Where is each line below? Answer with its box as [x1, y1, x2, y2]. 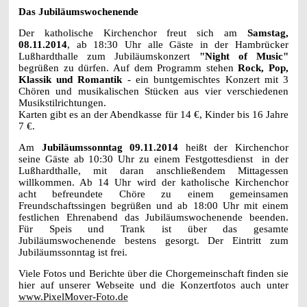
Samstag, [247, 27, 289, 38]
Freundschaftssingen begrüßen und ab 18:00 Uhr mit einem [18, 199, 289, 211]
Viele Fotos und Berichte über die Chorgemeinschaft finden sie [18, 267, 289, 279]
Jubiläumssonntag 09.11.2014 [41, 141, 179, 153]
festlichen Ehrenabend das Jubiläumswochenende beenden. [18, 211, 289, 223]
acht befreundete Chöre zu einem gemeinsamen [18, 188, 289, 199]
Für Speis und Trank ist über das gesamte [18, 223, 289, 234]
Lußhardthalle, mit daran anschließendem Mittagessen [18, 164, 289, 176]
